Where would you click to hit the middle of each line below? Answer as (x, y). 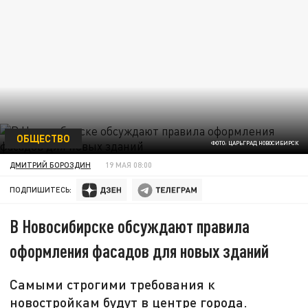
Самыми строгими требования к (113, 284)
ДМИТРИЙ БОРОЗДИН (51, 164)
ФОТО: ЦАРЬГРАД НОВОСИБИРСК (254, 143)
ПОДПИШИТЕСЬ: (41, 190)
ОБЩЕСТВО (43, 138)
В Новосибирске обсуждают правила (130, 226)
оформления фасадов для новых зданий (140, 251)
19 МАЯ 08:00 (129, 164)
